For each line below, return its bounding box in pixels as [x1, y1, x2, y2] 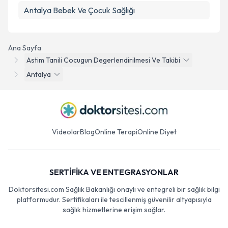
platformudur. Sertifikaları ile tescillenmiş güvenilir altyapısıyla [16, 195, 212, 204]
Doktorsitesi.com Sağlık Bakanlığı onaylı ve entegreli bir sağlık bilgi [8, 185, 220, 194]
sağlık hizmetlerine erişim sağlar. [63, 205, 165, 214]
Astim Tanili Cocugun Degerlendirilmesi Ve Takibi [26, 55, 180, 65]
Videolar [51, 127, 80, 136]
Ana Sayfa [8, 43, 41, 52]
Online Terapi [94, 127, 137, 136]
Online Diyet [137, 127, 177, 136]
